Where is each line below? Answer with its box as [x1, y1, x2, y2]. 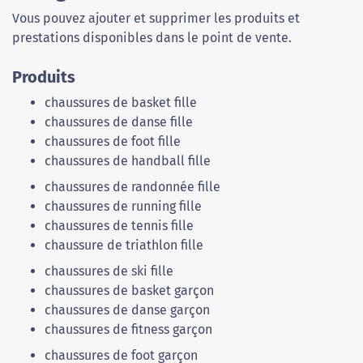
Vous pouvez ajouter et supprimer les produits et [12, 11, 300, 27]
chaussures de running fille [45, 199, 202, 215]
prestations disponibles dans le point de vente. [12, 30, 292, 46]
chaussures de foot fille [45, 134, 181, 150]
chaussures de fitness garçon [45, 322, 212, 338]
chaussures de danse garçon [45, 302, 210, 318]
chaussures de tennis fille [45, 218, 194, 234]
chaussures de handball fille [45, 153, 211, 169]
